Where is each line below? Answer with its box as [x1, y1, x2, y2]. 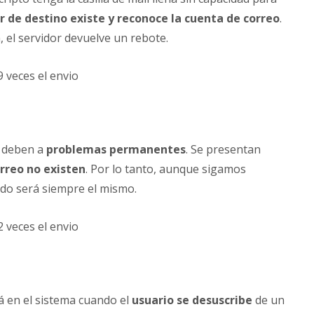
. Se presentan [186, 142, 261, 158]
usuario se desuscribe [132, 292, 252, 308]
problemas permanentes [46, 142, 186, 158]
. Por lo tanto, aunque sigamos [86, 161, 246, 177]
